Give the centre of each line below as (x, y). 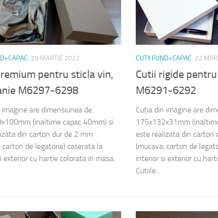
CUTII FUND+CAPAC (164, 58)
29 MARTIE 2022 (55, 58)
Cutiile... (148, 170)
